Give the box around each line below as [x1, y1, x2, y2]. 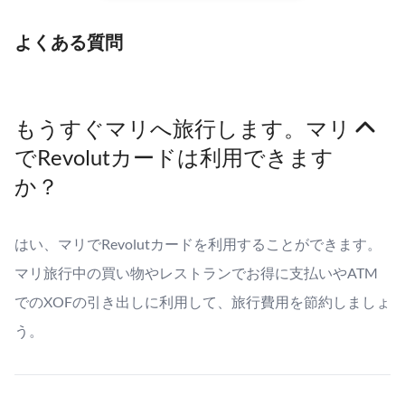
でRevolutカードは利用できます [14, 144, 334, 170]
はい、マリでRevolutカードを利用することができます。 [14, 235, 381, 252]
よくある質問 [14, 31, 123, 52]
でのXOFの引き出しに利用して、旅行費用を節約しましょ [14, 293, 391, 310]
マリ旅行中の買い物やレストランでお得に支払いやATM [14, 264, 378, 281]
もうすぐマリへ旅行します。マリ [14, 115, 351, 141]
